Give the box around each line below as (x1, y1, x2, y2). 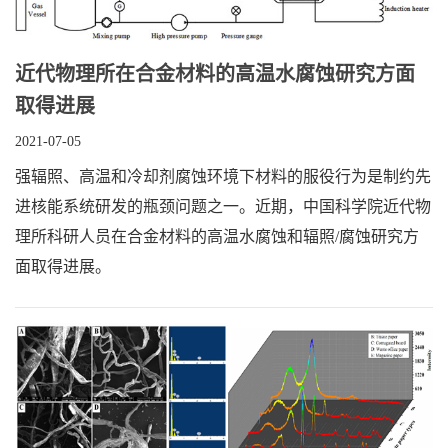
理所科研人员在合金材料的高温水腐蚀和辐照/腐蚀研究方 (15, 227, 419, 245)
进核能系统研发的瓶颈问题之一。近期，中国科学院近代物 (15, 197, 431, 215)
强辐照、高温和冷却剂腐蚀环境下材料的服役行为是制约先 (15, 167, 431, 185)
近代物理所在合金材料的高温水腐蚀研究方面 (15, 62, 415, 85)
